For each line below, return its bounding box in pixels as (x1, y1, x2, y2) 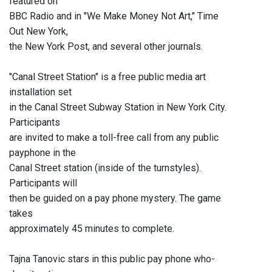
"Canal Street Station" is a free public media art (9, 71, 206, 83)
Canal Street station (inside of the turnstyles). (9, 162, 201, 174)
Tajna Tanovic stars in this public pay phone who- (9, 253, 215, 265)
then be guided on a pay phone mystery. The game (9, 192, 221, 205)
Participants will (9, 177, 77, 189)
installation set (9, 86, 72, 98)
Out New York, (9, 25, 68, 38)
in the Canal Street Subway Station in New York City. (9, 101, 226, 114)
